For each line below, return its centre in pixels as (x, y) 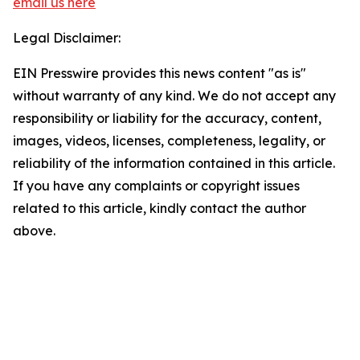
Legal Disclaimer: (67, 38)
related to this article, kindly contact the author (160, 208)
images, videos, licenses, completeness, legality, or (169, 141)
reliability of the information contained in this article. (174, 163)
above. (34, 231)
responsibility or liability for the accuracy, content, (167, 118)
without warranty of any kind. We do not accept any (174, 96)
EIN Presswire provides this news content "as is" (160, 73)
